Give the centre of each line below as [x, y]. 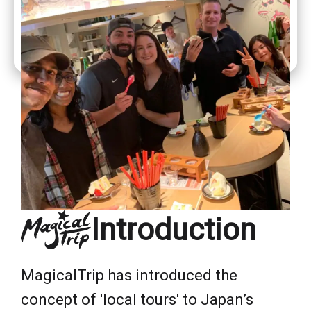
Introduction [173, 230]
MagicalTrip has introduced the [129, 275]
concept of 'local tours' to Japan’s [137, 300]
